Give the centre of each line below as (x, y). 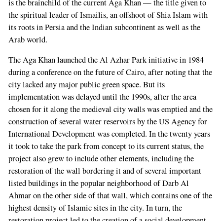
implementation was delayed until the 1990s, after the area (102, 97)
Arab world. (28, 39)
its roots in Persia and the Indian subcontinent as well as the (104, 27)
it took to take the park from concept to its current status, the (106, 146)
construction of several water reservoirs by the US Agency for (108, 122)
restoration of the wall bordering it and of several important (105, 171)
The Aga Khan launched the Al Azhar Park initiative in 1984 (106, 60)
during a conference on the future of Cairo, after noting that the (110, 72)
